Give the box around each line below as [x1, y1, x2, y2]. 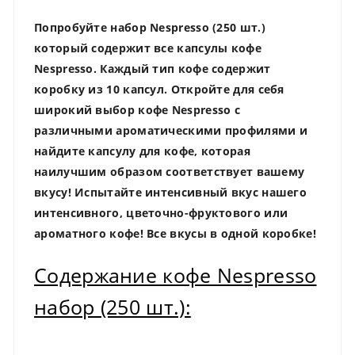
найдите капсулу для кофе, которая [34, 143, 250, 158]
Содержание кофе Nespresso [34, 261, 317, 288]
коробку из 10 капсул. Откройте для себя [34, 81, 284, 97]
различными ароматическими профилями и [34, 122, 308, 138]
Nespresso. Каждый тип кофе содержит [34, 60, 271, 76]
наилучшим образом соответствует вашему [34, 163, 305, 179]
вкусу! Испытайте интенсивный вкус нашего [34, 184, 307, 200]
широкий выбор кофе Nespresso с [34, 101, 240, 117]
